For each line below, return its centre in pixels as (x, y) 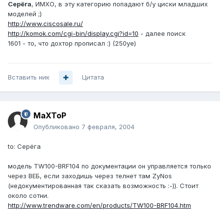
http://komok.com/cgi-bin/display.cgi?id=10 (73, 34)
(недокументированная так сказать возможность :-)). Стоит (103, 186)
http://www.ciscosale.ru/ (45, 24)
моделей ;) (25, 14)
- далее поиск (162, 34)
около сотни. (28, 196)
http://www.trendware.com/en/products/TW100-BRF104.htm (99, 206)
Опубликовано (57, 127)
